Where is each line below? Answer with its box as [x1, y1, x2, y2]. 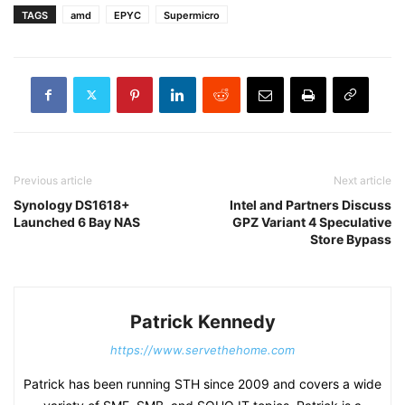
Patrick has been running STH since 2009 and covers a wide [24, 375, 381, 391]
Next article [334, 173, 391, 187]
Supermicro [164, 8, 220, 22]
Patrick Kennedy [129, 310, 276, 333]
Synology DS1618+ [14, 196, 130, 212]
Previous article [14, 173, 92, 187]
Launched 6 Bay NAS [14, 213, 140, 230]
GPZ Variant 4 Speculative [232, 213, 391, 230]
